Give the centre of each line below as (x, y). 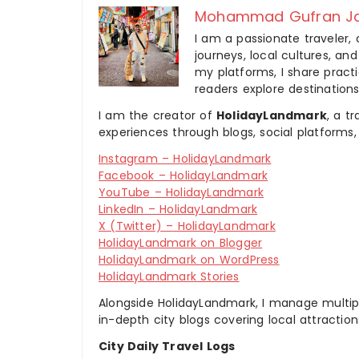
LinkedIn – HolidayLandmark (178, 209)
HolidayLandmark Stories (169, 276)
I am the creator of (157, 115)
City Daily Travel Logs (167, 346)
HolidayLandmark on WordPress (189, 260)
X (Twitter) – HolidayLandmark (187, 226)
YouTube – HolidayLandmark (181, 192)
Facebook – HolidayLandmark (184, 175)
